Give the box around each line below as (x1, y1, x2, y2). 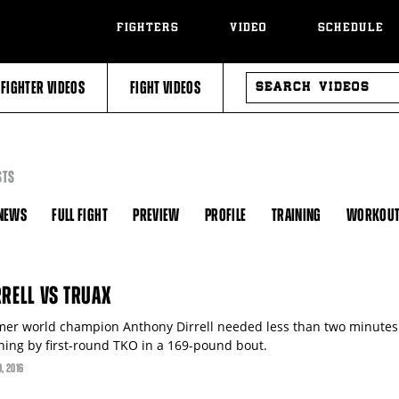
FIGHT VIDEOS (129, 78, 201, 97)
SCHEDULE (318, 22, 384, 36)
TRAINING (271, 206, 322, 224)
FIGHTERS (117, 22, 179, 36)
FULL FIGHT (52, 206, 108, 224)
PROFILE (205, 206, 247, 224)
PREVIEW (133, 206, 180, 224)
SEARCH (245, 71, 273, 85)
